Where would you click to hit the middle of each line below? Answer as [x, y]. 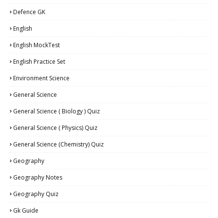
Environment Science [41, 78]
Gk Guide [26, 210]
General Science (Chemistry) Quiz [58, 144]
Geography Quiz [36, 194]
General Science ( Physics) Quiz [55, 127]
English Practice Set [39, 61]
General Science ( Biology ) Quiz [56, 111]
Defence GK [29, 12]
